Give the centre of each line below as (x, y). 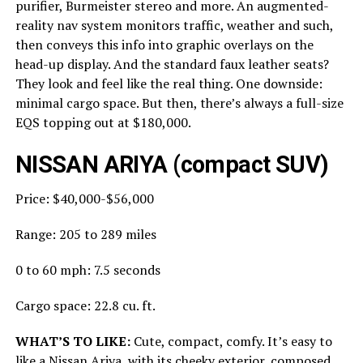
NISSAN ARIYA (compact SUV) (172, 164)
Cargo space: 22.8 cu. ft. (85, 305)
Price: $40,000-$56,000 (84, 198)
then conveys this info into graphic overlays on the (164, 44)
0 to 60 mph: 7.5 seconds (88, 269)
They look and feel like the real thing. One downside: (169, 83)
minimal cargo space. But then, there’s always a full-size (179, 102)
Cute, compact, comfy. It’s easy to (231, 341)
